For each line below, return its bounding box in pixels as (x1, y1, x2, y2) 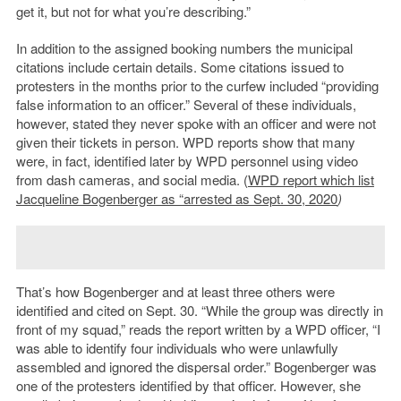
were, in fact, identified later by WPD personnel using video (15, 150, 358, 170)
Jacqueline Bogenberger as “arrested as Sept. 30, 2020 (15, 188, 337, 208)
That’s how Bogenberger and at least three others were (15, 281, 335, 301)
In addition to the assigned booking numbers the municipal (15, 38, 353, 57)
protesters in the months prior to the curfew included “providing (15, 75, 379, 95)
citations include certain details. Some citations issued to (15, 56, 344, 76)
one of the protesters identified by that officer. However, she (15, 375, 361, 395)
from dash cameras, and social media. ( (15, 169, 248, 189)
